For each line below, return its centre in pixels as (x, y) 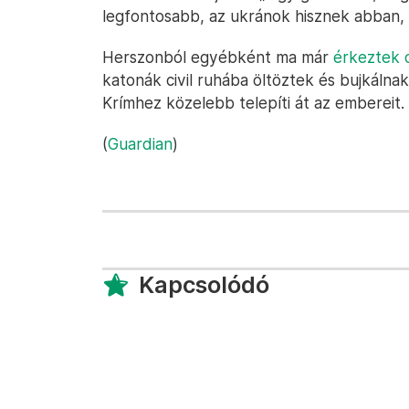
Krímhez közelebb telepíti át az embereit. (253, 103)
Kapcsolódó (204, 285)
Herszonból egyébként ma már (218, 57)
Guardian (140, 144)
